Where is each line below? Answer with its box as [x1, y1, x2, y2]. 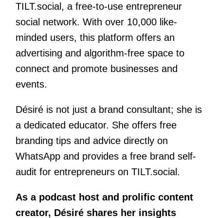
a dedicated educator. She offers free [15, 120, 177, 131]
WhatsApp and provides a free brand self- [15, 151, 196, 162]
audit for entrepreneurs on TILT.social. [15, 166, 180, 178]
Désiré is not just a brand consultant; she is [15, 104, 202, 115]
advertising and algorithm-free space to [15, 48, 184, 59]
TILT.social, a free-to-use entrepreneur [15, 1, 182, 12]
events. [15, 79, 47, 90]
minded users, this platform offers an [15, 32, 175, 43]
